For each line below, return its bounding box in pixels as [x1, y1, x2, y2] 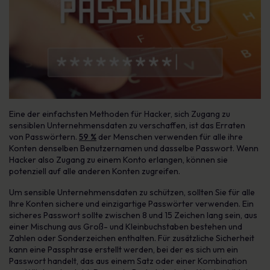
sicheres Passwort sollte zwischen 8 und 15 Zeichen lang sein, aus [9, 210, 257, 221]
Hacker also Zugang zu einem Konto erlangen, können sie [9, 154, 228, 165]
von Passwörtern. [9, 131, 79, 142]
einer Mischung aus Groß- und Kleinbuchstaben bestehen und [9, 221, 242, 232]
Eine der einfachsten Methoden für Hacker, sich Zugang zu [9, 108, 230, 119]
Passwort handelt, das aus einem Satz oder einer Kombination [9, 256, 247, 266]
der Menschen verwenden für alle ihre [96, 131, 243, 142]
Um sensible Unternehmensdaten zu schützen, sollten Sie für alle [9, 187, 255, 198]
